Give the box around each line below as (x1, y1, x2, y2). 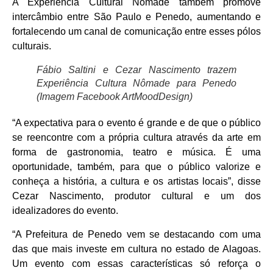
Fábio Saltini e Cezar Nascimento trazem (37, 65, 236, 76)
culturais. (12, 41, 51, 52)
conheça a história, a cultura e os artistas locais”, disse (12, 176, 261, 187)
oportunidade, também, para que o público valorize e (12, 161, 261, 172)
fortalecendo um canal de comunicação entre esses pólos (12, 26, 261, 37)
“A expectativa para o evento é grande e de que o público (12, 118, 261, 129)
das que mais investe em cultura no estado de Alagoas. (12, 243, 261, 254)
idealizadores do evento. (12, 205, 118, 216)
